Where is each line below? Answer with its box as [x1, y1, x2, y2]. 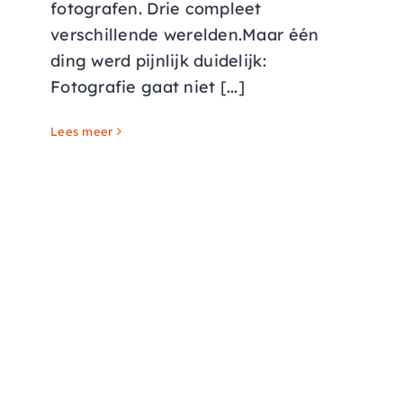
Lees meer [50, 123, 113, 139]
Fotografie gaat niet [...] [50, 76, 246, 97]
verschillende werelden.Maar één [50, 23, 319, 45]
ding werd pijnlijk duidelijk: [50, 49, 266, 71]
